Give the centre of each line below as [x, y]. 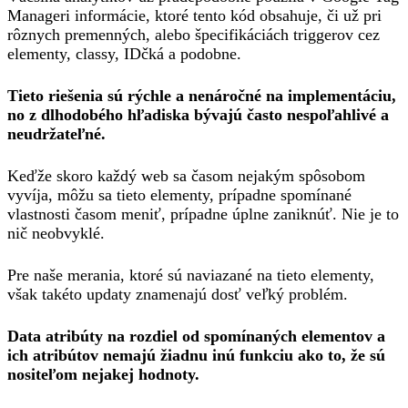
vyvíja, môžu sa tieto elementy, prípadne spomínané [179, 195]
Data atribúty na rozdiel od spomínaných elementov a [196, 336]
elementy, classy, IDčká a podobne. [124, 54]
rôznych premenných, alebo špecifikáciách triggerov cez [194, 35]
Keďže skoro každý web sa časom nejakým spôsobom [186, 176]
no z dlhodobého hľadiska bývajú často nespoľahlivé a [198, 115]
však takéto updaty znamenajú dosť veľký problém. [178, 294]
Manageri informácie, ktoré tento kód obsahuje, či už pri [194, 15]
